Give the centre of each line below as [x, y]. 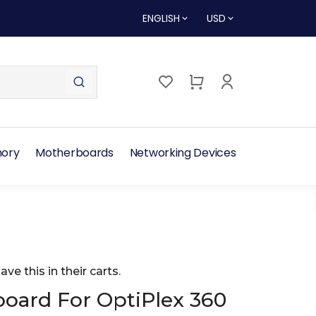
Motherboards [74, 153]
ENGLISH [161, 18]
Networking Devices [183, 153]
